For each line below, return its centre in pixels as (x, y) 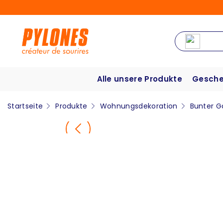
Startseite (25, 106)
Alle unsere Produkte (139, 79)
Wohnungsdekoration (139, 106)
